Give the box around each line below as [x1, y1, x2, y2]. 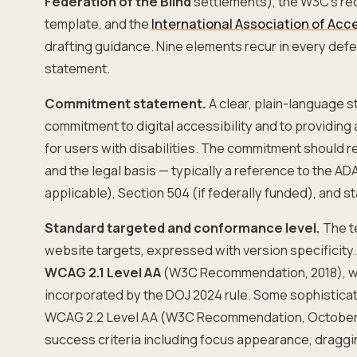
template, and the [45, 15, 151, 33]
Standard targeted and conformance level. [45, 219, 320, 237]
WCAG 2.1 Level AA [45, 264, 161, 281]
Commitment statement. [45, 95, 206, 112]
